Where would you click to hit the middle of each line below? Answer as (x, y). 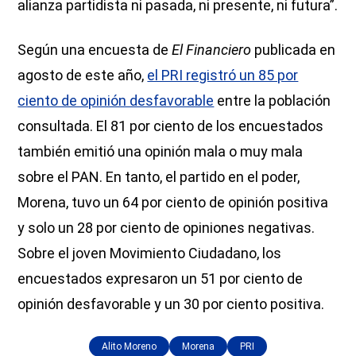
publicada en (294, 49)
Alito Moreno (129, 346)
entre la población (273, 100)
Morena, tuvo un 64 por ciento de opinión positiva (173, 202)
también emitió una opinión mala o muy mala (161, 151)
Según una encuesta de (95, 49)
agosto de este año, (83, 75)
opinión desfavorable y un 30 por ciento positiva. (171, 304)
